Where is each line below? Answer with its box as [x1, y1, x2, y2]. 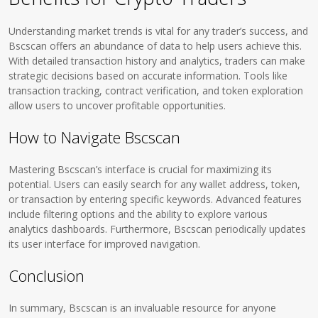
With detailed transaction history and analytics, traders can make [9, 54, 306, 67]
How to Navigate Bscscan [9, 126, 181, 148]
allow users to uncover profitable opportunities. [9, 99, 226, 112]
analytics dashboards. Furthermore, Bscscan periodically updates [9, 222, 307, 236]
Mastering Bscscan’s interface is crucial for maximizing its [9, 163, 273, 176]
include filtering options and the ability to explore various [9, 207, 268, 221]
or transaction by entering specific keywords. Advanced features [9, 192, 302, 206]
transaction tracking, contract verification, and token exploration [9, 84, 304, 97]
